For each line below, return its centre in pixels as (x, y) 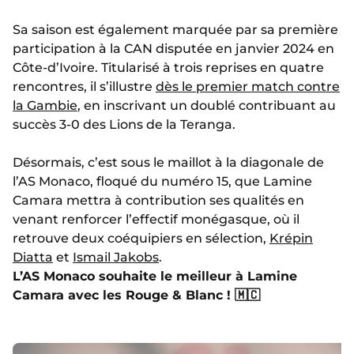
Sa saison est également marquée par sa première (175, 30)
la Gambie (45, 106)
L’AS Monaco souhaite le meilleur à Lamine (155, 277)
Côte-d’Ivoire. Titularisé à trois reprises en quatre (168, 68)
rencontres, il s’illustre (84, 87)
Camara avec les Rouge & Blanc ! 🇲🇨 (136, 296)
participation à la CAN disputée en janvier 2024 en (173, 49)
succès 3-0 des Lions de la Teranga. (124, 125)
